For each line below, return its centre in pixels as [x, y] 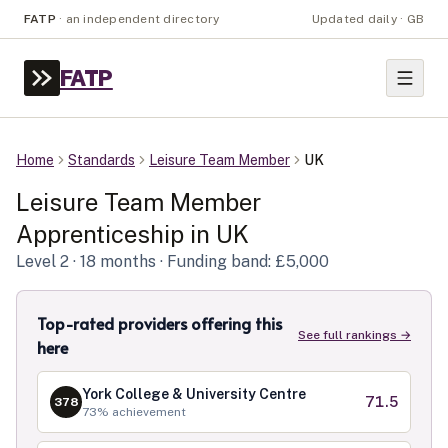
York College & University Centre [194, 394]
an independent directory [142, 19]
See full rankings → [354, 335]
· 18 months [112, 261]
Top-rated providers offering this [159, 323]
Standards [101, 160]
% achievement [141, 412]
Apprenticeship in [116, 234]
